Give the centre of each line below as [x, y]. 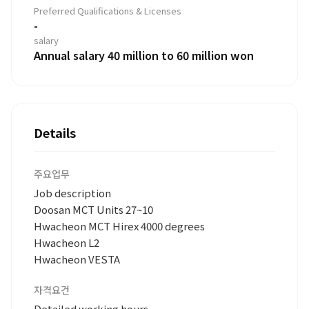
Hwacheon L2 [67, 242]
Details [55, 132]
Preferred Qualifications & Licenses [108, 10]
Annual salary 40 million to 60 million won [144, 55]
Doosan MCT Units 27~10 [93, 209]
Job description [72, 192]
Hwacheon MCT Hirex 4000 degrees [119, 226]
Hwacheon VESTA [77, 259]
